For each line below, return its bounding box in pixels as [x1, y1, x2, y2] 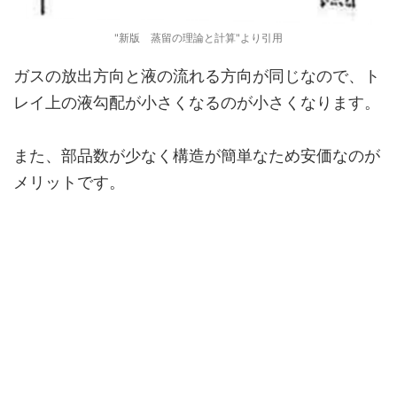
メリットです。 [13, 173, 125, 191]
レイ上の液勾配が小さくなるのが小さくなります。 [13, 93, 380, 112]
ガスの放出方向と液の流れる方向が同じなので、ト [13, 66, 380, 85]
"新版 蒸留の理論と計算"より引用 [114, 31, 283, 44]
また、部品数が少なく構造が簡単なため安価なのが [13, 146, 380, 165]
